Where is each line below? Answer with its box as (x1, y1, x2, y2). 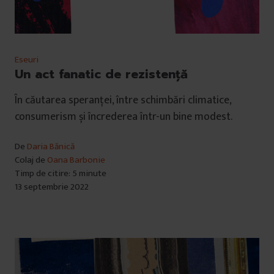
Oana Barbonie (47, 152, 105, 168)
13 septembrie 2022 (15, 179, 89, 195)
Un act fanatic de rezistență (15, 65, 188, 84)
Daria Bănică (27, 139, 75, 155)
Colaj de (15, 152, 47, 168)
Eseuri (15, 52, 39, 68)
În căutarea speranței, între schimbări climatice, (15, 91, 231, 110)
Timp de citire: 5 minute (15, 166, 106, 182)
